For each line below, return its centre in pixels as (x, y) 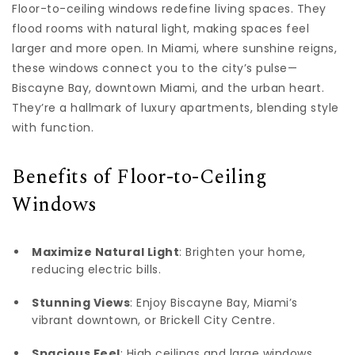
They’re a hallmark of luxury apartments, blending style (176, 107)
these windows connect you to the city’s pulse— (155, 68)
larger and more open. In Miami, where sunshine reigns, (174, 48)
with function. (53, 127)
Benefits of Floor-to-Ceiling (139, 178)
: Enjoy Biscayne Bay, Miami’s (214, 303)
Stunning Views (81, 303)
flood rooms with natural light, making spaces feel (160, 28)
